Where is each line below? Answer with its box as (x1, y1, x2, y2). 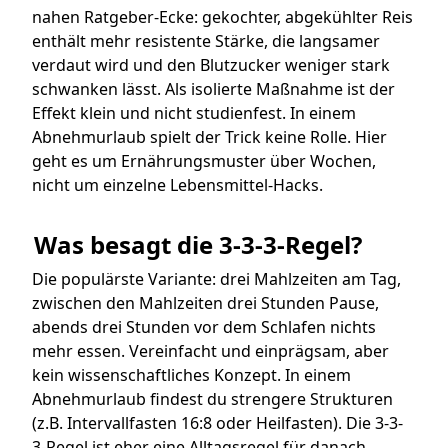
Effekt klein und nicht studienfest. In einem (32, 102, 356, 125)
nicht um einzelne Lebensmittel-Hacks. (32, 174, 323, 197)
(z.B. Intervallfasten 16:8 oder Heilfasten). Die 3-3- (32, 412, 403, 435)
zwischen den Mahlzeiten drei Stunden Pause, (32, 292, 379, 315)
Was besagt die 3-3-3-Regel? (34, 228, 362, 262)
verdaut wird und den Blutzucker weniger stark (32, 54, 390, 77)
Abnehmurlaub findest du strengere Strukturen (32, 388, 393, 411)
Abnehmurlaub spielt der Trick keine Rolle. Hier (32, 126, 387, 149)
